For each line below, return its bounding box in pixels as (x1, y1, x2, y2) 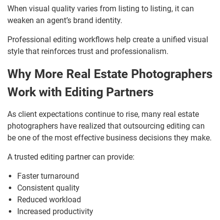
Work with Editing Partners (7, 85, 154, 100)
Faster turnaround (17, 171, 79, 181)
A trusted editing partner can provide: (7, 152, 135, 162)
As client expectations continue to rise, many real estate (7, 110, 199, 119)
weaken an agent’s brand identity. (7, 16, 122, 26)
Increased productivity (17, 207, 93, 217)
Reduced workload (17, 195, 81, 205)
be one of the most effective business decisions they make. (7, 133, 212, 143)
